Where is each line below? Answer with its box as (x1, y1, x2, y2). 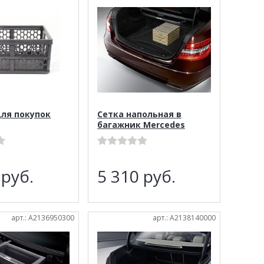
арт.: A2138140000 (153, 212, 216, 223)
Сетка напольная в (97, 108, 181, 120)
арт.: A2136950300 (11, 212, 74, 223)
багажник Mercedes (97, 118, 185, 130)
